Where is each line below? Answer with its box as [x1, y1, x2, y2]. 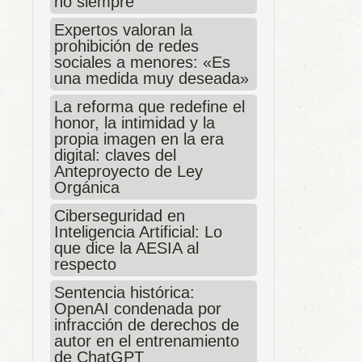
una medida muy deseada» [54, 69, 249, 88]
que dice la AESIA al [54, 239, 199, 258]
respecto [54, 255, 116, 274]
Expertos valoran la [54, 21, 192, 40]
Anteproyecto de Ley [54, 162, 203, 181]
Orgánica [54, 179, 120, 197]
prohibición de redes [54, 37, 199, 56]
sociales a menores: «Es [54, 53, 230, 72]
